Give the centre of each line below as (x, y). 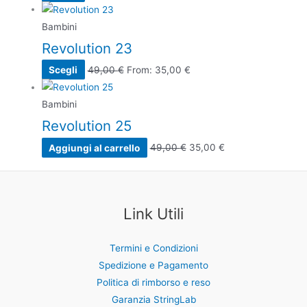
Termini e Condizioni (153, 248)
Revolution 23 (87, 48)
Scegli (63, 70)
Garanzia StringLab (153, 300)
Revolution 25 (87, 126)
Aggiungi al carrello (95, 148)
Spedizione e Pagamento (153, 266)
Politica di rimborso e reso (153, 283)
